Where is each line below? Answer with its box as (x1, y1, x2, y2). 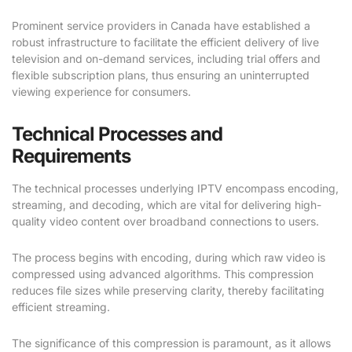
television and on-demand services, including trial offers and (12, 52, 321, 66)
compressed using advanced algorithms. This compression (12, 267, 313, 281)
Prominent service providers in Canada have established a (12, 19, 310, 33)
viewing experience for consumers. (12, 85, 191, 99)
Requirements (12, 145, 130, 168)
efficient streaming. (12, 300, 110, 314)
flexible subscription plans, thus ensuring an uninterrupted (12, 68, 310, 82)
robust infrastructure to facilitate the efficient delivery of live (12, 35, 319, 49)
